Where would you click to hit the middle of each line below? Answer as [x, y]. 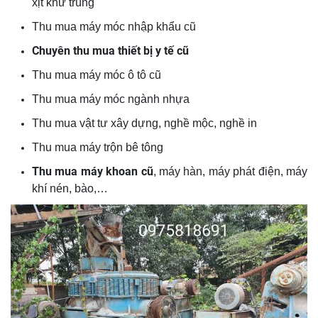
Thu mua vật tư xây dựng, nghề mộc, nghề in [144, 124]
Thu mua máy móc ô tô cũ [97, 75]
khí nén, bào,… [70, 189]
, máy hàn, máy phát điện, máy [230, 172]
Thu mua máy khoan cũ [93, 172]
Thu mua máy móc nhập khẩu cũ [114, 27]
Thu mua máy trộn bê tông [98, 148]
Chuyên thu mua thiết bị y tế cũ [110, 51]
